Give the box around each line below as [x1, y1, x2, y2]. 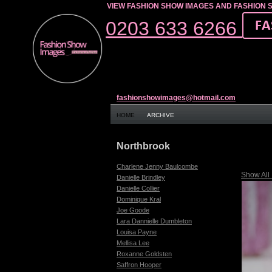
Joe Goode [117, 206, 149, 214]
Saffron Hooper [117, 261, 161, 268]
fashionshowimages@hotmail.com [117, 93, 236, 102]
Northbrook [117, 141, 170, 151]
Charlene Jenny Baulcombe [117, 163, 198, 170]
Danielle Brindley [117, 174, 165, 181]
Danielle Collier [117, 185, 160, 192]
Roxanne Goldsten [117, 250, 172, 257]
